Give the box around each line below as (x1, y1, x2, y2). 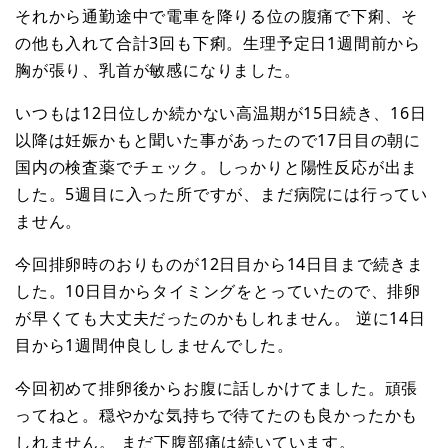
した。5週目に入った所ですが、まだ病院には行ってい (15, 183, 428, 206)
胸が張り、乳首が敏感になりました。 (15, 59, 301, 82)
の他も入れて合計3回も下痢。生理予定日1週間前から (15, 32, 421, 55)
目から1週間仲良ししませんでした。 (15, 334, 294, 357)
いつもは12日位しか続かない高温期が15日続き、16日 (15, 102, 427, 125)
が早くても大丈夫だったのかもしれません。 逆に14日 (15, 307, 426, 330)
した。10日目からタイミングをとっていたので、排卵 (15, 280, 421, 303)
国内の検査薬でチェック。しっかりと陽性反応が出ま (15, 156, 419, 179)
